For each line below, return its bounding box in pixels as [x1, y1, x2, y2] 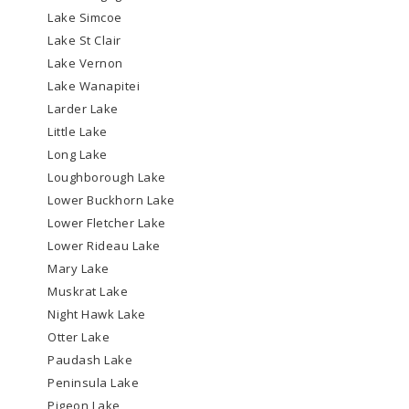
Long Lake [47, 146, 108, 163]
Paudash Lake [47, 351, 133, 369]
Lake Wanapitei [47, 78, 141, 95]
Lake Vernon [47, 55, 123, 72]
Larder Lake [47, 100, 119, 118]
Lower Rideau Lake [47, 237, 161, 255]
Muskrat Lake [47, 283, 129, 300]
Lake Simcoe [47, 9, 122, 26]
